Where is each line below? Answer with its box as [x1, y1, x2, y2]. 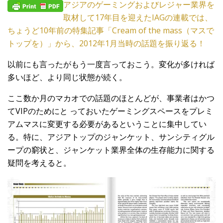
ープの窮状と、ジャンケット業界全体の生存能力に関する [7, 144, 215, 156]
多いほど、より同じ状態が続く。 [7, 72, 127, 83]
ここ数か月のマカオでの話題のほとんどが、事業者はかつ [7, 93, 215, 104]
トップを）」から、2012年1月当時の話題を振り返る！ [7, 38, 205, 49]
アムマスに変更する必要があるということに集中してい [7, 118, 207, 130]
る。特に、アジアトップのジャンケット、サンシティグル [7, 131, 215, 143]
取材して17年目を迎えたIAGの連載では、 [63, 12, 213, 23]
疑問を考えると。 [7, 157, 71, 169]
